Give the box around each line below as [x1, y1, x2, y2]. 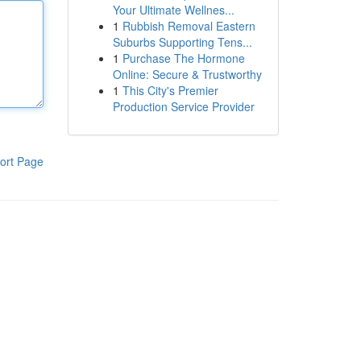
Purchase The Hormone [122, 50, 245, 66]
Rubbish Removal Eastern [122, 18, 255, 34]
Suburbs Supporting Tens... [112, 34, 252, 50]
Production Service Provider [112, 98, 255, 114]
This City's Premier [122, 82, 218, 98]
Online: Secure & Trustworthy [112, 66, 262, 82]
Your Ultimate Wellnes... [112, 2, 234, 18]
